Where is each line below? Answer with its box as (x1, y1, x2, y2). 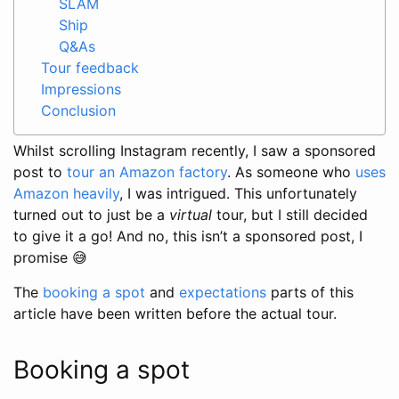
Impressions (41, 79, 121, 98)
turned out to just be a (13, 205, 169, 224)
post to (13, 162, 67, 181)
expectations (179, 282, 266, 301)
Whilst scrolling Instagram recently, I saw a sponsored (13, 141, 376, 159)
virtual (169, 205, 212, 224)
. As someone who (227, 162, 355, 181)
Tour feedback (41, 58, 139, 77)
